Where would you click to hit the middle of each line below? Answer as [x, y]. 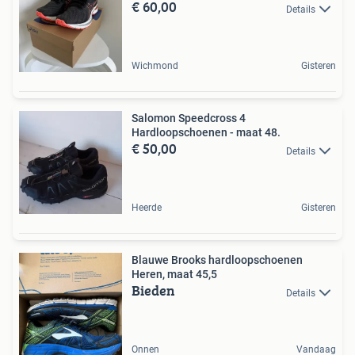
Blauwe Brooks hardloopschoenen [217, 260]
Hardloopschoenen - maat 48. [206, 133]
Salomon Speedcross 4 [189, 118]
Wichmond [155, 66]
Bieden [153, 291]
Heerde [147, 208]
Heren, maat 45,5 [174, 275]
